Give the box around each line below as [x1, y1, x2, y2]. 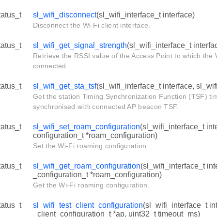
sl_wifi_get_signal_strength [33, 41, 127, 50]
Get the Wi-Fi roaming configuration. [33, 181, 150, 189]
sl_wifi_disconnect [33, 11, 96, 19]
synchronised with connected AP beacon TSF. [33, 103, 179, 111]
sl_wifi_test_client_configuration [33, 201, 143, 210]
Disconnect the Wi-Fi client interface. [33, 21, 151, 30]
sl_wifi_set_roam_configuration [33, 123, 140, 131]
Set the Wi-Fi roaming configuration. [33, 142, 149, 150]
